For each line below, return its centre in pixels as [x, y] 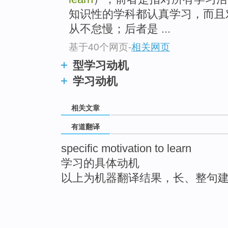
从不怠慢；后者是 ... [120, 29]
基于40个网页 [98, 47]
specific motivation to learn [126, 148]
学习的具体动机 [100, 163]
